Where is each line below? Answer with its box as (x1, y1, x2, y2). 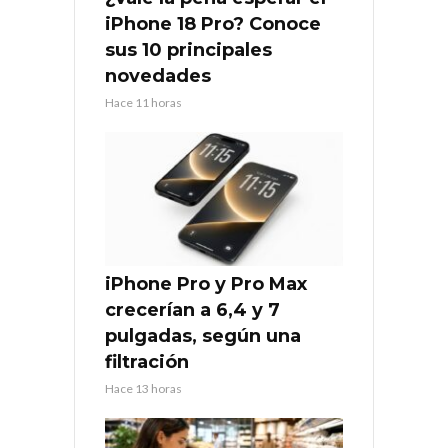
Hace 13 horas (105, 381, 182, 397)
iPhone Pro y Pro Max (105, 273, 307, 296)
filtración (105, 351, 189, 374)
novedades (105, 65, 211, 88)
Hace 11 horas (105, 95, 182, 111)
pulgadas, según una (105, 325, 301, 348)
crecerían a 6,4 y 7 (105, 299, 280, 322)
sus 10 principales (105, 39, 272, 62)
